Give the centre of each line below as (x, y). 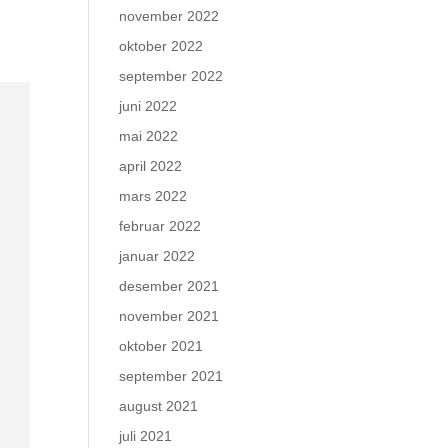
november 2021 (169, 316)
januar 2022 (157, 256)
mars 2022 (153, 196)
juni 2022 (148, 106)
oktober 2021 (161, 346)
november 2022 (169, 16)
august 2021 (159, 406)
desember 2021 (169, 286)
